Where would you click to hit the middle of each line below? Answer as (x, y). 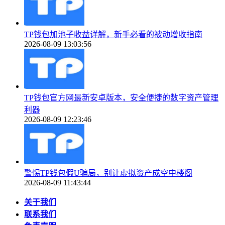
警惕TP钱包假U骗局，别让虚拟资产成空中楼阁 (108, 173)
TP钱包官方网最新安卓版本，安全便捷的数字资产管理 (121, 98)
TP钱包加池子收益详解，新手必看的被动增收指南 (113, 35)
